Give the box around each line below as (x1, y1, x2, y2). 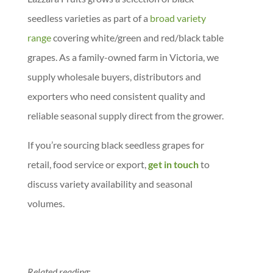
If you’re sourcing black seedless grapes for (27, 139, 204, 151)
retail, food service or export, (27, 158, 148, 170)
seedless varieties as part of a (27, 12, 150, 24)
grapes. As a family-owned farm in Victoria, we (27, 51, 219, 63)
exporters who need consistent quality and (27, 90, 205, 102)
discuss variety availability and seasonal (27, 178, 193, 190)
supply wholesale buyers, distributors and (27, 71, 201, 82)
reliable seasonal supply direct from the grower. (27, 110, 224, 121)
